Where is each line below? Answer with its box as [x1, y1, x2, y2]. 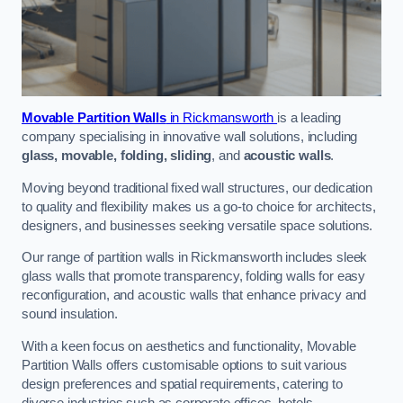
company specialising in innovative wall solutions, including [22, 130, 358, 145]
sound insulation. [22, 307, 118, 322]
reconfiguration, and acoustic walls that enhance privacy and [22, 288, 367, 303]
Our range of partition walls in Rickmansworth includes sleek [22, 250, 368, 265]
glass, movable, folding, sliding [22, 148, 212, 164]
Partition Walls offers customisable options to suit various [22, 357, 347, 372]
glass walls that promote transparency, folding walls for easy [22, 269, 366, 284]
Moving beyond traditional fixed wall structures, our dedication [22, 180, 372, 195]
